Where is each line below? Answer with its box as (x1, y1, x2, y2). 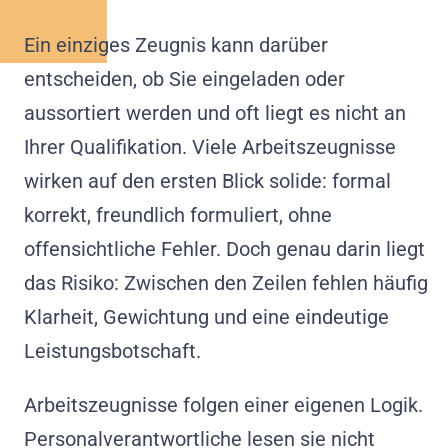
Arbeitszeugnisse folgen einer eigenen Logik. (24, 393, 423, 418)
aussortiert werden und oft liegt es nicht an (24, 101, 406, 126)
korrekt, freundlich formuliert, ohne (24, 203, 332, 228)
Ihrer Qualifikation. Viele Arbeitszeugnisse (24, 135, 396, 160)
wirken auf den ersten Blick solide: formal (24, 169, 391, 194)
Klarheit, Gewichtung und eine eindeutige (24, 305, 389, 330)
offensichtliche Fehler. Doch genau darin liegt (24, 237, 425, 262)
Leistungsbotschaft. (24, 339, 201, 364)
